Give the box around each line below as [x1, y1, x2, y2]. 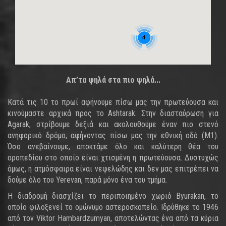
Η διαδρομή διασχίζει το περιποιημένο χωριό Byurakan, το [8, 191, 218, 201]
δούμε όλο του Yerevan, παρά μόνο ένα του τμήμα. [8, 175, 167, 185]
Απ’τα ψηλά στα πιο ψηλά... [66, 75, 160, 85]
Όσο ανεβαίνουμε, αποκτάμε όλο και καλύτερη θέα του [8, 142, 218, 151]
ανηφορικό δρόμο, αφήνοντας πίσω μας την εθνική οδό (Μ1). [8, 131, 218, 140]
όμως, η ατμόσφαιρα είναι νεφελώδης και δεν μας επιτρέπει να [8, 164, 218, 174]
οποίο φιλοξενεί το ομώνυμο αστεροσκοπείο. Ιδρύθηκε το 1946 [8, 202, 218, 212]
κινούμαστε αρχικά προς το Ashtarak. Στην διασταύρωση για [8, 108, 218, 118]
